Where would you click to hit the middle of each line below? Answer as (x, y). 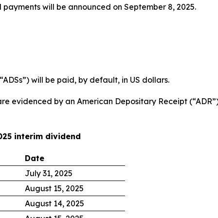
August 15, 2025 (54, 188)
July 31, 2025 (49, 173)
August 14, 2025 (54, 203)
